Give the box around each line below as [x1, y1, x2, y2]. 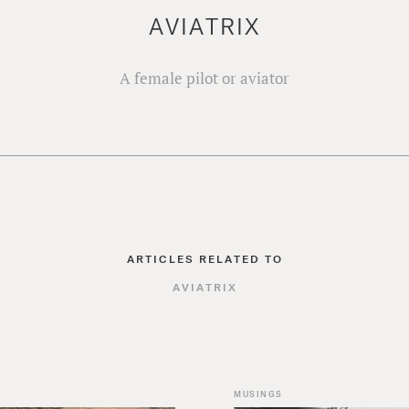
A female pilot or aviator [120, 68, 289, 89]
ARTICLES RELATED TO [126, 252, 283, 265]
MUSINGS [234, 389, 283, 399]
